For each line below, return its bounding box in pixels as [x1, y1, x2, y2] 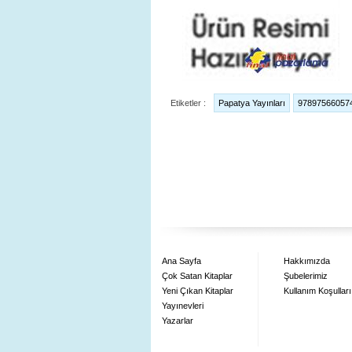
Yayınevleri [162, 301, 203, 310]
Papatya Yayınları [218, 98, 285, 108]
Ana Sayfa [162, 256, 201, 266]
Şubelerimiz [284, 271, 328, 280]
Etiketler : [170, 98, 206, 108]
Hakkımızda [284, 256, 330, 266]
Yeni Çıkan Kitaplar [162, 286, 233, 295]
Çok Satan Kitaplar [162, 271, 233, 280]
